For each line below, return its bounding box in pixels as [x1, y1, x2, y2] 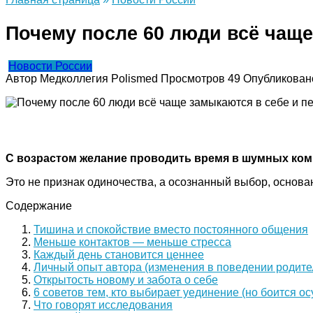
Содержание [6, 200, 72, 212]
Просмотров [161, 73, 225, 85]
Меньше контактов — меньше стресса [34, 236, 231, 249]
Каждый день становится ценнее [34, 249, 204, 261]
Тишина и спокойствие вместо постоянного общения [34, 224, 308, 236]
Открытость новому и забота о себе [34, 274, 218, 286]
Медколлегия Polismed [40, 73, 158, 85]
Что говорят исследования [34, 299, 173, 312]
